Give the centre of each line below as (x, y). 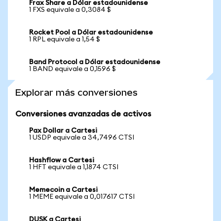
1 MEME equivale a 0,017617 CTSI (82, 197)
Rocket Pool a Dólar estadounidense (91, 33)
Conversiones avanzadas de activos (83, 114)
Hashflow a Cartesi (62, 160)
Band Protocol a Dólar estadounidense (95, 62)
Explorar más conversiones (76, 92)
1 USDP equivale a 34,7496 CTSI (82, 138)
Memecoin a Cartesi (63, 190)
